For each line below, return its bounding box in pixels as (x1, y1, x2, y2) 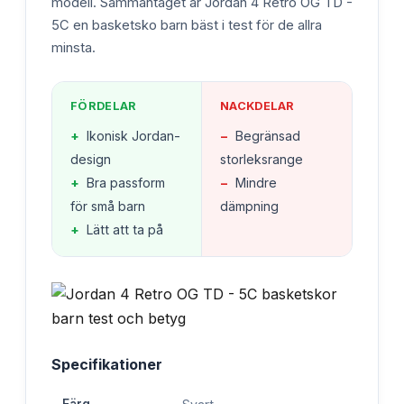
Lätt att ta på (87, 221, 163, 237)
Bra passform (87, 174, 165, 190)
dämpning (220, 197, 279, 214)
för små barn (70, 197, 145, 214)
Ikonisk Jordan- (87, 127, 180, 143)
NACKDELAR (220, 98, 295, 113)
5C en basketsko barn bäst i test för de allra (51, 16, 322, 33)
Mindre (235, 174, 277, 190)
